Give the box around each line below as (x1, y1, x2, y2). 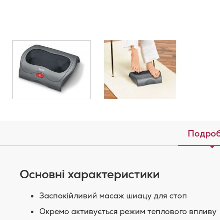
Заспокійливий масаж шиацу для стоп (39, 191, 187, 201)
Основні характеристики (20, 166, 160, 182)
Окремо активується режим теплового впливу (39, 206, 217, 217)
